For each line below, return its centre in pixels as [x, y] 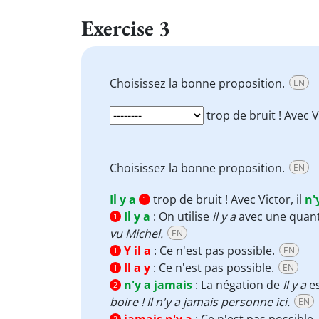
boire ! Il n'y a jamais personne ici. [200, 302]
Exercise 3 [126, 28]
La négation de [242, 285]
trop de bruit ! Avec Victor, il [228, 199]
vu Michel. [136, 234]
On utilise [185, 216]
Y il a [137, 251]
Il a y [137, 268]
